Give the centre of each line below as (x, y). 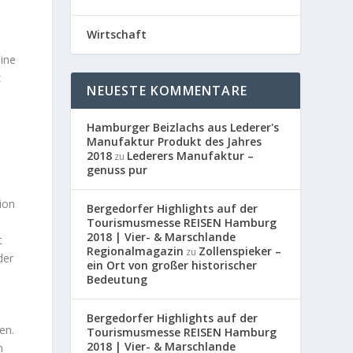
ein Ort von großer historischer (172, 265)
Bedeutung (117, 279)
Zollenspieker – (240, 251)
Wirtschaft (117, 34)
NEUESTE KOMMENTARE (167, 90)
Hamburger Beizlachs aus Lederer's (183, 127)
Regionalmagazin (136, 251)
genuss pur (117, 169)
